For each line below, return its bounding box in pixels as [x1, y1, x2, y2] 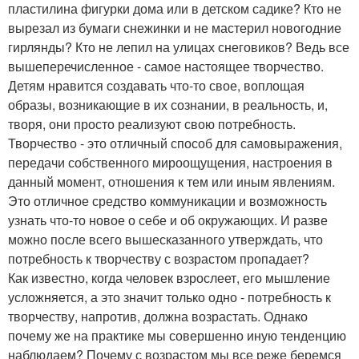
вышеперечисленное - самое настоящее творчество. [8, 57, 324, 76]
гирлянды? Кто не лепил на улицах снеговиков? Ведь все [8, 38, 349, 57]
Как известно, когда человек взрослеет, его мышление [8, 268, 330, 288]
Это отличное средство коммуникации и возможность [8, 192, 327, 211]
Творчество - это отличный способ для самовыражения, [8, 134, 342, 153]
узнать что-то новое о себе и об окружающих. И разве [8, 211, 328, 230]
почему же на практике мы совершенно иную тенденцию [8, 326, 346, 345]
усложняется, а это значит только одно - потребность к [8, 288, 331, 307]
